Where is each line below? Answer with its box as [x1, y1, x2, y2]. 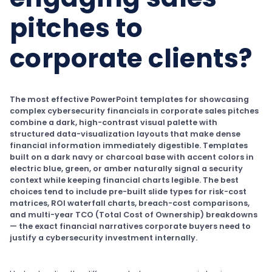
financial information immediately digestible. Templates [10, 140, 248, 151]
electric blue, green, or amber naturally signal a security [10, 163, 243, 174]
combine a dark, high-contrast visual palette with [10, 117, 217, 127]
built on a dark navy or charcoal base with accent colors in [10, 152, 254, 162]
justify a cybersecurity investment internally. [10, 233, 197, 243]
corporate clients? [10, 41, 253, 76]
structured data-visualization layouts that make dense [10, 129, 240, 139]
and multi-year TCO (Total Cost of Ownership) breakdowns [10, 209, 257, 220]
